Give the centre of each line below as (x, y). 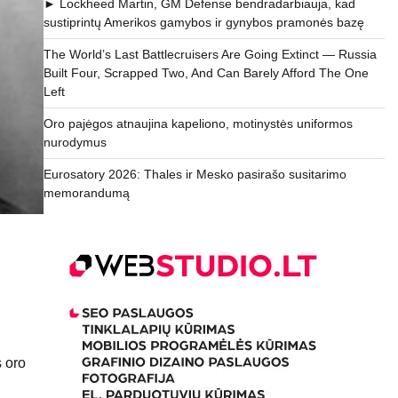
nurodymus (75, 143)
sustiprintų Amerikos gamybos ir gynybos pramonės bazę (203, 23)
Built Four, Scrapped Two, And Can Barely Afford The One (206, 73)
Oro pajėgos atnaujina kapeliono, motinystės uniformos (198, 124)
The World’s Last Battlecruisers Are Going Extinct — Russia (210, 55)
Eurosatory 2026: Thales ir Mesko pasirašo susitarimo (195, 175)
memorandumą (86, 193)
